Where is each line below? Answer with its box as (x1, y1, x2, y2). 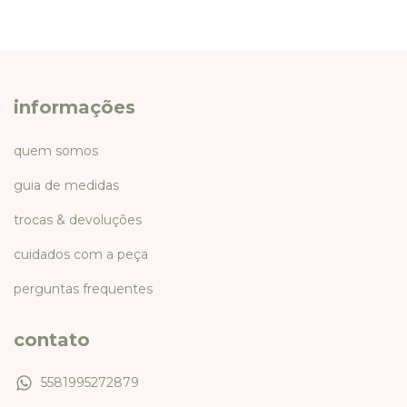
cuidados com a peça (14, 245, 148, 263)
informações (14, 96, 135, 119)
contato (14, 328, 90, 351)
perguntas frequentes (14, 280, 153, 297)
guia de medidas (14, 176, 119, 194)
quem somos (14, 142, 98, 159)
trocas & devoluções (14, 211, 142, 228)
